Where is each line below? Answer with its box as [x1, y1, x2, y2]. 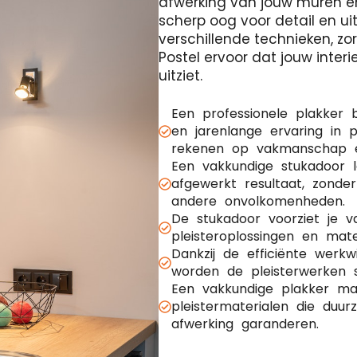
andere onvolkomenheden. [171, 192, 345, 210]
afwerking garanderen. [171, 315, 319, 333]
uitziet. [159, 66, 202, 85]
